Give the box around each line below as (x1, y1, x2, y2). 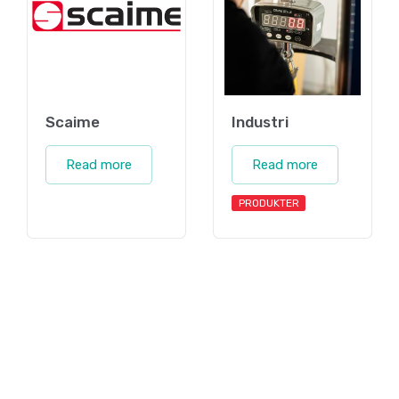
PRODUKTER (238, 196, 299, 209)
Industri (232, 112, 289, 131)
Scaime (45, 112, 100, 131)
